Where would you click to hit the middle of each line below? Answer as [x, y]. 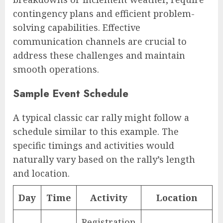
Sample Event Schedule [71, 94]
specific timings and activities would [94, 146]
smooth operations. [56, 69]
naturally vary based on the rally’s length [104, 160]
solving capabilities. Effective [77, 28]
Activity [109, 198]
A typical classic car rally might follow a [101, 118]
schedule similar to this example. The [96, 132]
